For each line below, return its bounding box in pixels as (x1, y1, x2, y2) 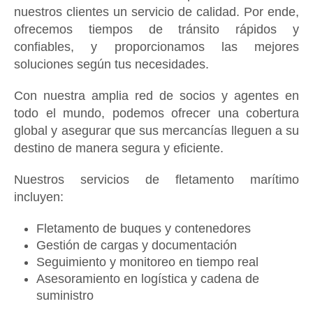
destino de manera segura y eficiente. (14, 141, 224, 155)
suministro (36, 289, 94, 303)
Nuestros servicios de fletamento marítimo (14, 173, 299, 187)
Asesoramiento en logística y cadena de (36, 272, 259, 286)
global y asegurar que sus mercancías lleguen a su (14, 124, 299, 138)
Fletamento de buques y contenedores (36, 221, 251, 235)
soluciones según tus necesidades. (14, 57, 209, 71)
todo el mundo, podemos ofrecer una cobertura (14, 106, 299, 120)
